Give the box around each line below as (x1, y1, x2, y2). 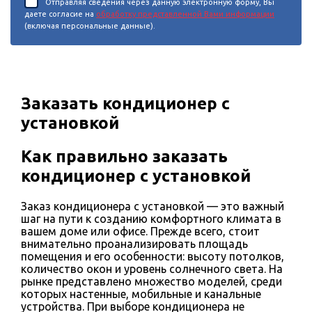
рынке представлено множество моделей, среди (21, 274, 282, 288)
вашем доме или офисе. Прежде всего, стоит (21, 224, 260, 237)
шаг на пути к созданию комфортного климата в (21, 212, 281, 225)
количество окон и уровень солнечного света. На (21, 262, 283, 275)
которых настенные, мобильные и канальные (21, 287, 261, 300)
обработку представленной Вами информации (96, 10, 274, 19)
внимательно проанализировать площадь (21, 237, 248, 250)
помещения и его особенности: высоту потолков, (21, 249, 284, 263)
